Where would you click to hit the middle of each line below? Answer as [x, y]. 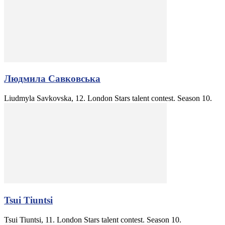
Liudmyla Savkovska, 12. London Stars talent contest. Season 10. [108, 98]
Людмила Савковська [52, 79]
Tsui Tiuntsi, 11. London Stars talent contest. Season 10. [93, 219]
